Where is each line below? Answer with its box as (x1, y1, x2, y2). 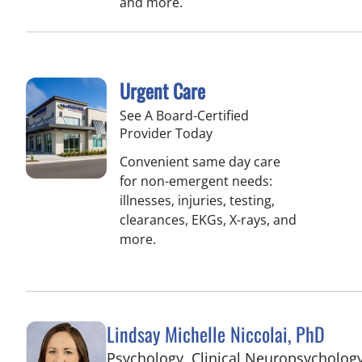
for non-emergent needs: (120, 171, 272, 190)
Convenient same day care (120, 152, 280, 170)
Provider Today (120, 124, 213, 142)
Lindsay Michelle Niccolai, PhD (107, 318, 325, 348)
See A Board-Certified (120, 106, 249, 124)
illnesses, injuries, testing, (120, 191, 275, 209)
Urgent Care (120, 75, 205, 105)
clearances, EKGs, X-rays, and (120, 210, 297, 229)
